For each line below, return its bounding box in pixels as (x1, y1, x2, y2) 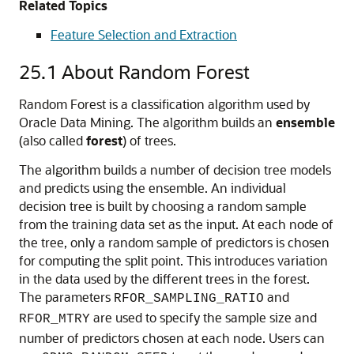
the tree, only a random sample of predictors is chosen (19, 234, 330, 250)
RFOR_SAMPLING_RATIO (114, 292, 264, 306)
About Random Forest (62, 59, 250, 84)
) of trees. (122, 132, 176, 149)
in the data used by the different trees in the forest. (19, 270, 310, 287)
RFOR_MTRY (19, 312, 90, 326)
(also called (19, 132, 86, 149)
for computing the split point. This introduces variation (19, 252, 328, 269)
